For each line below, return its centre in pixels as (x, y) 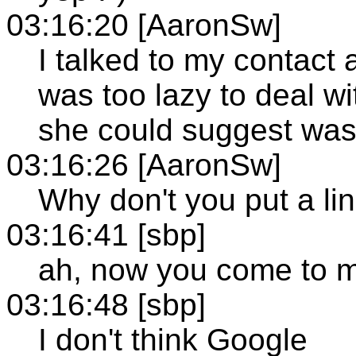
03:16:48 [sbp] (106, 304)
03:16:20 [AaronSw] (144, 25)
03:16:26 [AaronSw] (144, 164)
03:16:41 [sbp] (106, 234)
